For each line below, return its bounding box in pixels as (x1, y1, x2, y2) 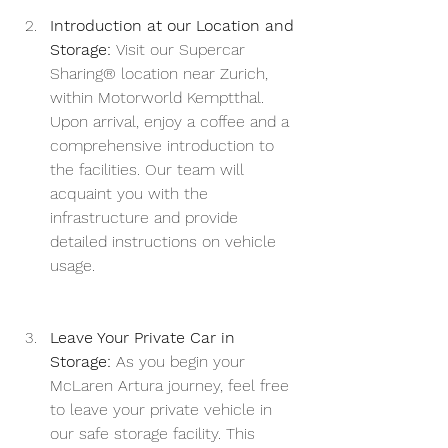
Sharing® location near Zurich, (50, 64, 273, 84)
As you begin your (111, 352, 250, 372)
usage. (50, 256, 95, 276)
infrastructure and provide (50, 208, 243, 228)
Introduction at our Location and (50, 16, 299, 36)
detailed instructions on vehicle (50, 232, 281, 252)
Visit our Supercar (111, 40, 250, 60)
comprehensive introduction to (50, 136, 279, 156)
